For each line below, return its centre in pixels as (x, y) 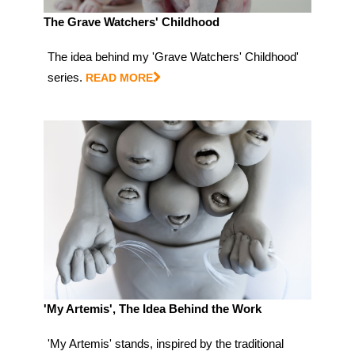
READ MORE (119, 78)
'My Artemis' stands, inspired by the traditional (166, 343)
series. (65, 78)
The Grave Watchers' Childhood (132, 22)
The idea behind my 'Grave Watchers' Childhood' (173, 57)
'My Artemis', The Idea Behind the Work (153, 308)
